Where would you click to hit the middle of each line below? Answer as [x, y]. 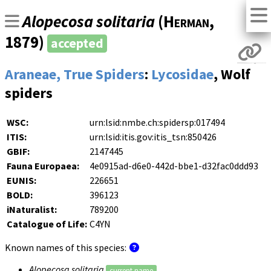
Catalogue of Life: [47, 224]
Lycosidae [182, 74]
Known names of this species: [67, 248]
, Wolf [232, 74]
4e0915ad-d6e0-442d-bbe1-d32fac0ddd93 [174, 166]
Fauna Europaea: [43, 166]
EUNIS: [21, 181]
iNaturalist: [32, 210]
